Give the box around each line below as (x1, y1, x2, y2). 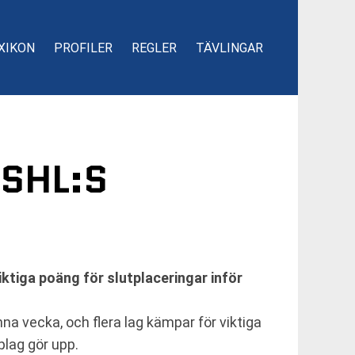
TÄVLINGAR (196, 40, 263, 55)
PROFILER (54, 40, 113, 55)
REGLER (132, 40, 177, 55)
